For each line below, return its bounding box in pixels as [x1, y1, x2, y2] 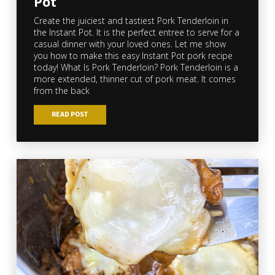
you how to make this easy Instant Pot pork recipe [33, 49, 233, 61]
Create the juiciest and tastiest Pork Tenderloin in [33, 14, 228, 26]
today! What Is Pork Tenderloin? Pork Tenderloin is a [33, 61, 238, 73]
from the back [33, 84, 90, 96]
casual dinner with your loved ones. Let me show [33, 37, 226, 50]
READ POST [52, 110, 88, 119]
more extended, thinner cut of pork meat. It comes [33, 72, 236, 85]
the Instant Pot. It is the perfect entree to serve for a [33, 26, 239, 38]
